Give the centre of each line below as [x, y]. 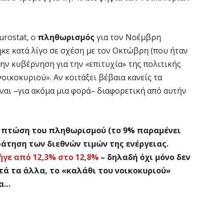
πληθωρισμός [66, 37]
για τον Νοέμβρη [128, 37]
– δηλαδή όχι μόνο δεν [144, 157]
